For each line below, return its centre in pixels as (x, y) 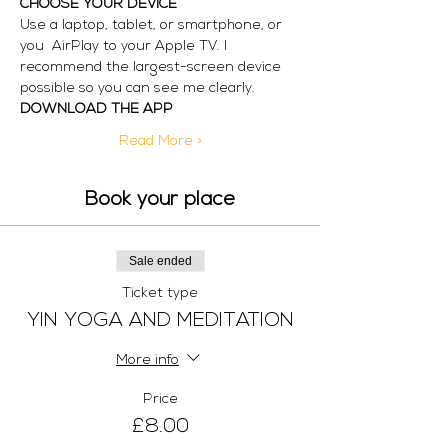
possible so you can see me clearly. (139, 88)
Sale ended (160, 261)
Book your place (160, 200)
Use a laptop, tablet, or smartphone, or (153, 25)
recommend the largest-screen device (152, 67)
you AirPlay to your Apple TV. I (125, 46)
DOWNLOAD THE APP (96, 109)
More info (147, 360)
